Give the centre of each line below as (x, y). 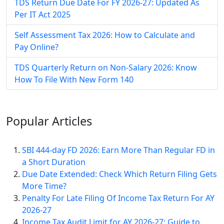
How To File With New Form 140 (74, 79)
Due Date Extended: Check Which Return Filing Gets (119, 174)
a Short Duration (54, 162)
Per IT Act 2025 (42, 14)
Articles (70, 121)
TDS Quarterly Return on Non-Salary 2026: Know (106, 67)
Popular (27, 121)
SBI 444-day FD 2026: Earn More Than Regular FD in (118, 150)
